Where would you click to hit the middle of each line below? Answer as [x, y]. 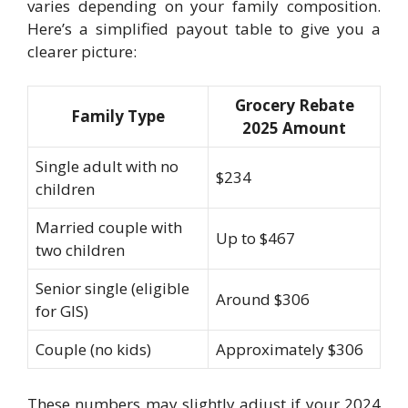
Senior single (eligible [112, 288]
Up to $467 [255, 238]
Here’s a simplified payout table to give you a [204, 28]
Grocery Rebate [294, 105]
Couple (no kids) [93, 349]
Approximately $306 [290, 349]
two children [80, 250]
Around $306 [263, 299]
